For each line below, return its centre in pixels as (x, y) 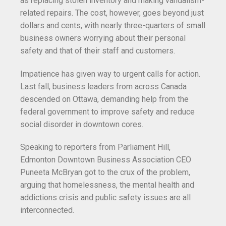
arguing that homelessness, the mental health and (107, 185)
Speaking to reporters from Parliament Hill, (95, 147)
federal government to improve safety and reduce (107, 111)
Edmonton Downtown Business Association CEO (106, 160)
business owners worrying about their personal (103, 38)
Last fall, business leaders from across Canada (103, 86)
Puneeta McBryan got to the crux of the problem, (105, 173)
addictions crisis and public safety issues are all (105, 198)
